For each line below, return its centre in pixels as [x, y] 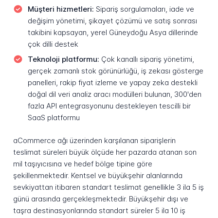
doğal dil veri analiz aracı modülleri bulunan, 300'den [114, 94]
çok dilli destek [53, 44]
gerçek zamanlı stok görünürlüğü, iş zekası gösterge [115, 71]
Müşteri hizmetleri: [61, 9]
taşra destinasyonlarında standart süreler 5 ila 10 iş [99, 211]
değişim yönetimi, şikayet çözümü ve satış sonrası [112, 20]
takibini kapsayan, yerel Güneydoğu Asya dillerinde [113, 32]
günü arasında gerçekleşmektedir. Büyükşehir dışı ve [100, 199]
